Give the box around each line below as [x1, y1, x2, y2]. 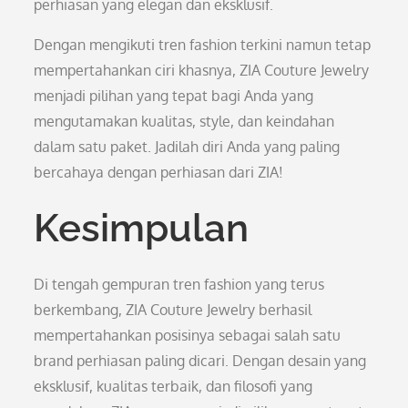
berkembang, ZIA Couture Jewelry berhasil [34, 301, 312, 319]
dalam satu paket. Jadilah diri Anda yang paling [34, 138, 341, 156]
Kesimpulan [34, 206, 250, 250]
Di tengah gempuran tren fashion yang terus [34, 275, 325, 293]
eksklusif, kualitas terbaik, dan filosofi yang [34, 377, 313, 395]
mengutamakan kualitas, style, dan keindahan [34, 112, 335, 130]
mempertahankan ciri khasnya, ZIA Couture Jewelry [34, 61, 370, 79]
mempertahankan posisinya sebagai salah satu [34, 326, 342, 344]
